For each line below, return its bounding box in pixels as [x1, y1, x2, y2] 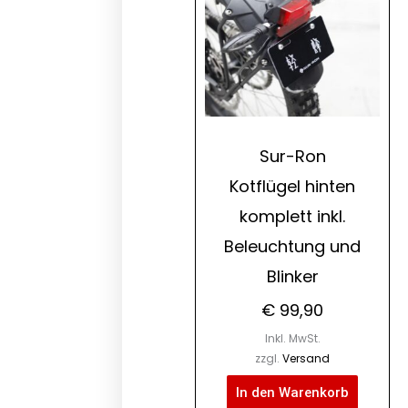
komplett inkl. [240, 204, 346, 228]
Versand [282, 350, 331, 366]
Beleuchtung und [224, 234, 362, 258]
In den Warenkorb [236, 383, 350, 401]
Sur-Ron [259, 144, 326, 168]
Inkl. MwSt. [264, 330, 321, 346]
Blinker [266, 264, 319, 288]
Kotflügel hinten [229, 174, 356, 198]
